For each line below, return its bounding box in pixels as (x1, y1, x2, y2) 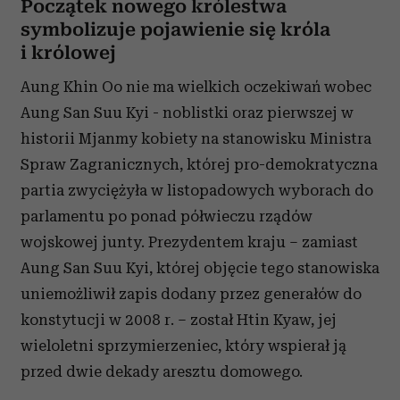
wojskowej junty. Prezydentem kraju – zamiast (21, 233, 358, 252)
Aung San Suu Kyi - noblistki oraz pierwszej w (21, 104, 354, 122)
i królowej (21, 42, 116, 64)
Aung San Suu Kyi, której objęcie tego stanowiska (21, 259, 379, 278)
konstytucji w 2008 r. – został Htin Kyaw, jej (21, 311, 337, 329)
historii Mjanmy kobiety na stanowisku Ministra (21, 129, 371, 148)
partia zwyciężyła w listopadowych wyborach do (21, 181, 373, 200)
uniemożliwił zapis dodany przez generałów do (21, 285, 362, 304)
